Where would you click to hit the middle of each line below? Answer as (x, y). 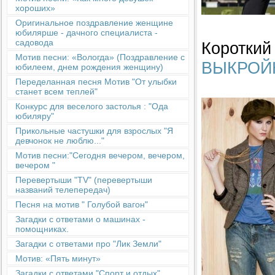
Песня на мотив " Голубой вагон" (82, 204)
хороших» (35, 8)
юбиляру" (35, 116)
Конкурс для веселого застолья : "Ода (92, 106)
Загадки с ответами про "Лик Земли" (88, 244)
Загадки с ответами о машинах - (80, 219)
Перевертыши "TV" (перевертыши (84, 180)
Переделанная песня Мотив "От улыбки (96, 82)
